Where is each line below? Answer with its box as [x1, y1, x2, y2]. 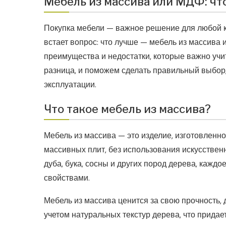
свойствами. [44, 173, 90, 184]
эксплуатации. [44, 79, 96, 90]
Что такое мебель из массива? [44, 102, 211, 116]
